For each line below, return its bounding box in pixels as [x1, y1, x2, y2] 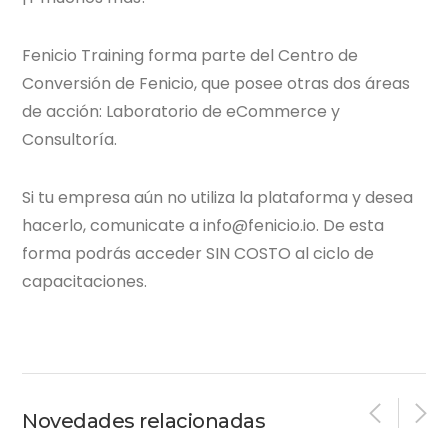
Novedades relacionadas [22, 408, 266, 433]
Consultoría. [22, 127, 118, 151]
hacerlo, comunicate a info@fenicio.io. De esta [22, 213, 385, 237]
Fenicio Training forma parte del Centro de [22, 43, 359, 67]
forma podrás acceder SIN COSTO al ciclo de [22, 241, 375, 265]
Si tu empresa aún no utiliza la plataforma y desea [22, 185, 414, 209]
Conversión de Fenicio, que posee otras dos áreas [22, 71, 411, 95]
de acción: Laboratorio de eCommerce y [22, 99, 341, 123]
